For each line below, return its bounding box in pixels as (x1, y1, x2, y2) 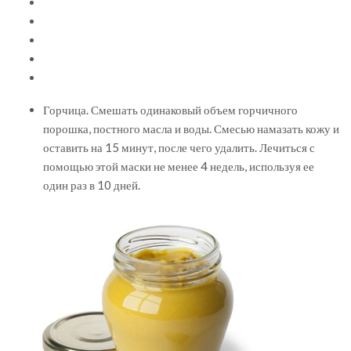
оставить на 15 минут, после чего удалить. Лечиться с (43, 139, 315, 154)
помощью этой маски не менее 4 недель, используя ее (43, 158, 314, 173)
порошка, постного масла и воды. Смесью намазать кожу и (43, 121, 339, 136)
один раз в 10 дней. (43, 177, 140, 192)
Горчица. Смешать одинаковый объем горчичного (43, 102, 298, 117)
